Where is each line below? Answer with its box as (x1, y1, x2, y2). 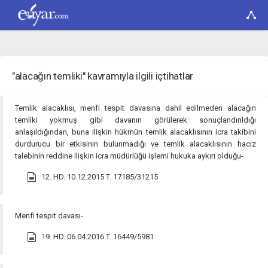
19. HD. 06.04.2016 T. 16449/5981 (41, 232, 154, 241)
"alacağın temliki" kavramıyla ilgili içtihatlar (12, 70, 194, 82)
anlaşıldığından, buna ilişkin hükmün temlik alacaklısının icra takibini (15, 127, 256, 136)
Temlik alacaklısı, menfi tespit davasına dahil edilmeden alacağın (15, 103, 256, 112)
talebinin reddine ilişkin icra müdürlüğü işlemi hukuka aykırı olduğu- (15, 151, 243, 160)
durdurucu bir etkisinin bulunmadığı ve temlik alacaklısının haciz (15, 139, 256, 148)
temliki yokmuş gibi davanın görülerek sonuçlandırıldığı (15, 115, 256, 124)
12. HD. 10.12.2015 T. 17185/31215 (41, 172, 158, 181)
